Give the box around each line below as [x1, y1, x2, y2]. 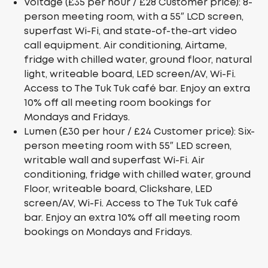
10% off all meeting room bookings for [24, 96, 211, 109]
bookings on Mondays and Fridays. [24, 226, 192, 238]
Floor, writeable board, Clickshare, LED [24, 182, 212, 195]
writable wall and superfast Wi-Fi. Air [24, 154, 205, 166]
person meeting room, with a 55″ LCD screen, [24, 10, 243, 23]
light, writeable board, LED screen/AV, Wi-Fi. [24, 68, 236, 80]
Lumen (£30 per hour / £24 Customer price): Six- [24, 125, 255, 138]
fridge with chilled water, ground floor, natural [24, 53, 252, 66]
